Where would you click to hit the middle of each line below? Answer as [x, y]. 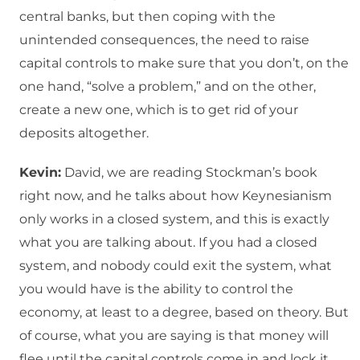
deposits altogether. [84, 133]
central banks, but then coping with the [147, 17]
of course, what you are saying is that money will [174, 336]
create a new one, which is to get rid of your [159, 110]
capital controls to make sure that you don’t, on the [184, 63]
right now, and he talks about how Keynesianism [176, 196]
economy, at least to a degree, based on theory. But [184, 313]
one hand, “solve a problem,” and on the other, [168, 87]
